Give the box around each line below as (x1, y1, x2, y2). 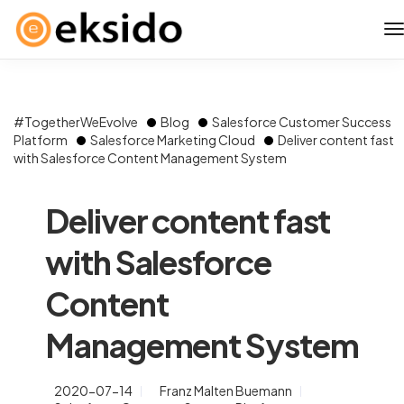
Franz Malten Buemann (160, 382, 292, 399)
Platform (14, 132, 68, 148)
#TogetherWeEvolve (14, 114, 138, 130)
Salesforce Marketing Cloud (90, 132, 255, 148)
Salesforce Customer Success (212, 114, 391, 130)
